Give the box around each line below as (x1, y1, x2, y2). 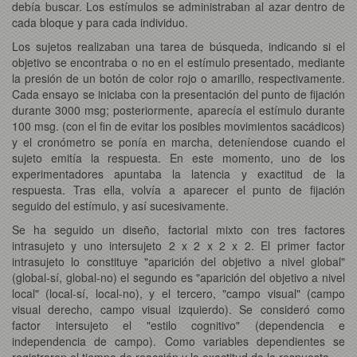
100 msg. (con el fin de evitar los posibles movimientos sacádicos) (12, 117, 345, 134)
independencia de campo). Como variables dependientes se (12, 332, 345, 349)
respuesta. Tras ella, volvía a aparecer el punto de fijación (12, 181, 345, 198)
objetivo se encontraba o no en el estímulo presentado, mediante (12, 53, 345, 70)
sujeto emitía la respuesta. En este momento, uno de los (12, 149, 345, 166)
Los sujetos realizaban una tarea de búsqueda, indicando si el (12, 37, 345, 54)
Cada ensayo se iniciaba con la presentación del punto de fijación (12, 85, 345, 102)
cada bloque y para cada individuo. (12, 14, 188, 30)
